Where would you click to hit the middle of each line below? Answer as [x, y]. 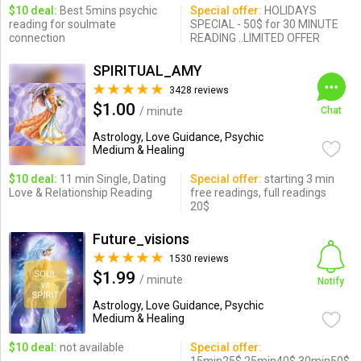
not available [90, 347]
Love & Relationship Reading [80, 193]
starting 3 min [298, 179]
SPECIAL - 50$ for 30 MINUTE [264, 24]
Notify [331, 281]
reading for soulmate [62, 24]
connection [37, 38]
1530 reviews [199, 259]
